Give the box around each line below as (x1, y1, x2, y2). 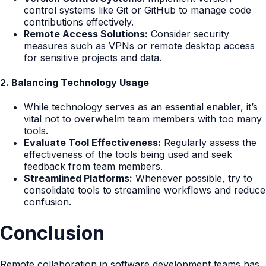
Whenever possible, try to (132, 172, 252, 184)
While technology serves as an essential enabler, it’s (24, 100, 258, 113)
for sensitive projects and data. (24, 52, 161, 64)
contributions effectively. (24, 16, 134, 28)
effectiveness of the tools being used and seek (24, 148, 232, 160)
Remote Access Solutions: (24, 28, 148, 40)
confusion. (24, 195, 71, 208)
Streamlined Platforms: (24, 172, 132, 184)
